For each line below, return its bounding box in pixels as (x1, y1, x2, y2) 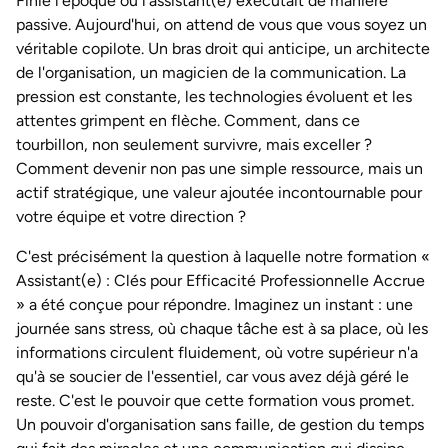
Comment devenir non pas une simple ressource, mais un (16, 159, 423, 178)
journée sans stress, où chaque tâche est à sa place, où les (16, 319, 428, 338)
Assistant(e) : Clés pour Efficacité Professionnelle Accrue (16, 271, 425, 290)
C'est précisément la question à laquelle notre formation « (16, 247, 430, 266)
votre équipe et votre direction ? (16, 207, 246, 226)
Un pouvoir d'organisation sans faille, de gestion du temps (16, 415, 424, 434)
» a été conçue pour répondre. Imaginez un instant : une (16, 295, 413, 314)
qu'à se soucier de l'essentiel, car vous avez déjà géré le (16, 367, 409, 386)
